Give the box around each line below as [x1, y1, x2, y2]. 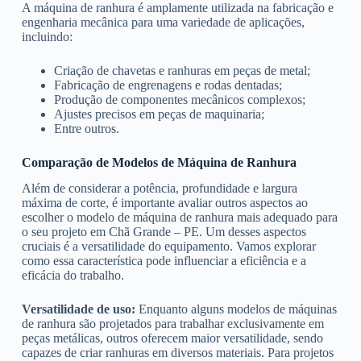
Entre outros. [53, 121, 119, 135]
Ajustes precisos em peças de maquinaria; [53, 106, 264, 121]
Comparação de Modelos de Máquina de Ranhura [21, 155, 297, 169]
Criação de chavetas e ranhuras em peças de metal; [53, 63, 310, 77]
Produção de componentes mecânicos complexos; [53, 92, 305, 106]
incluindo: [21, 29, 73, 44]
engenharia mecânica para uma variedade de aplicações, [21, 15, 305, 29]
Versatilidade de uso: [21, 302, 135, 317]
